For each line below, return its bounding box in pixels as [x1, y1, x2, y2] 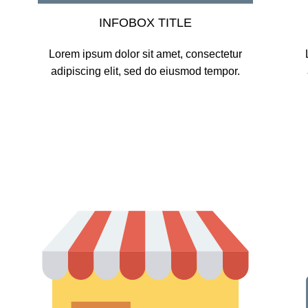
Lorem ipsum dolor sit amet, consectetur [49, 47, 243, 60]
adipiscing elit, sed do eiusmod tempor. [51, 65, 241, 77]
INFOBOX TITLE [99, 15, 192, 30]
